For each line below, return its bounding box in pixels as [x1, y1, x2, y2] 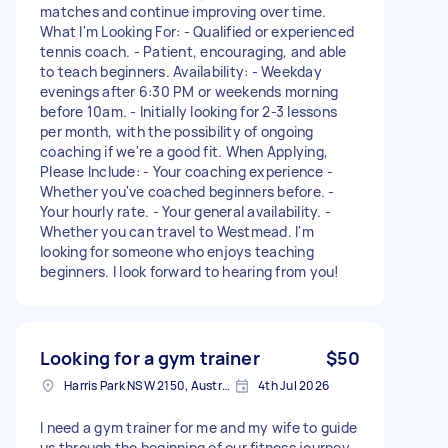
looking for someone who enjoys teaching [40, 241, 314, 261]
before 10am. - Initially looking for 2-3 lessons [40, 101, 337, 121]
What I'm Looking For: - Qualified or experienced [40, 21, 354, 41]
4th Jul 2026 [258, 376, 329, 394]
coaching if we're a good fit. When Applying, [40, 141, 328, 161]
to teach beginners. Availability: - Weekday [40, 61, 322, 81]
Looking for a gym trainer [40, 345, 260, 370]
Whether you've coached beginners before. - [40, 181, 335, 201]
